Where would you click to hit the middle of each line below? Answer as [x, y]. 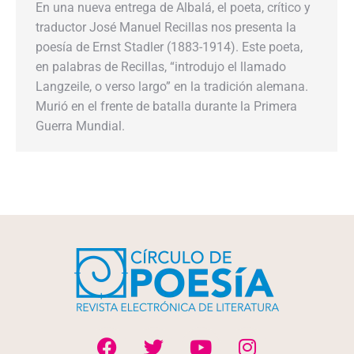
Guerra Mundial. [80, 126]
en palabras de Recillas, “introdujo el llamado [161, 67]
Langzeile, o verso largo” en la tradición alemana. [172, 87]
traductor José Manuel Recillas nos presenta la [166, 27]
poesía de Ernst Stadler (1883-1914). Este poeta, [169, 47]
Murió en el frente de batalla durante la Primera [166, 106]
